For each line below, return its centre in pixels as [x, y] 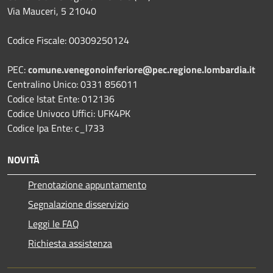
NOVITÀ [23, 160]
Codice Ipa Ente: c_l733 [56, 128]
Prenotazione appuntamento [87, 185]
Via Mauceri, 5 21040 [52, 11]
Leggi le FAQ [54, 224]
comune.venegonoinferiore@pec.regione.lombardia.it [142, 70]
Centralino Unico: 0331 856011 [73, 84]
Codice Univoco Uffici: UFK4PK [69, 114]
